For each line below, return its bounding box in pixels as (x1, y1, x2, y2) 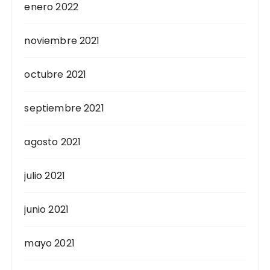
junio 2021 (24, 202, 69, 217)
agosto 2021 (24, 135, 81, 149)
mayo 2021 (24, 236, 75, 251)
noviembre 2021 (24, 34, 100, 48)
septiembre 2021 (24, 101, 104, 116)
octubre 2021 (24, 67, 87, 82)
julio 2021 (24, 169, 65, 183)
